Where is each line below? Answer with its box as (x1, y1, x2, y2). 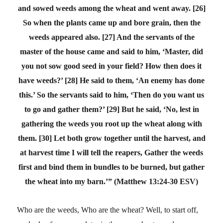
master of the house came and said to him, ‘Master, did (20, 47, 203, 56)
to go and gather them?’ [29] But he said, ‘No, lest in (24, 105, 199, 113)
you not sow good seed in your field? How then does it (21, 61, 202, 70)
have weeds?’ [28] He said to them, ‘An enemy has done (18, 76, 205, 85)
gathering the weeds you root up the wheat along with (21, 119, 202, 128)
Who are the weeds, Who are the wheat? (17, 205, 146, 214)
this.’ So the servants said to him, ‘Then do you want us (19, 90, 204, 99)
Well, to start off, (146, 205, 199, 214)
